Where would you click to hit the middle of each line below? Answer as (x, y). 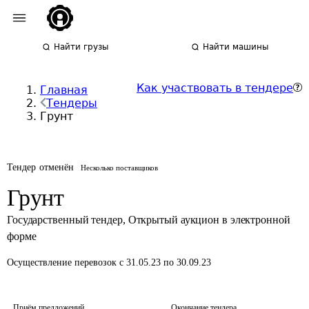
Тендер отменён (41, 167)
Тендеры (72, 103)
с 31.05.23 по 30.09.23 (165, 262)
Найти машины (236, 47)
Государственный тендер (65, 220)
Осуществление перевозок (63, 262)
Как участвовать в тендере (215, 88)
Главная (64, 90)
